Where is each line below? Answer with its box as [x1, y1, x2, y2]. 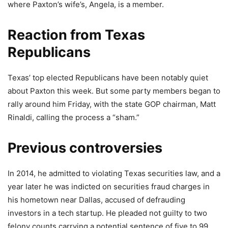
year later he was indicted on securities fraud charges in [8, 182, 210, 191]
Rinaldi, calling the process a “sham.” [8, 112, 139, 122]
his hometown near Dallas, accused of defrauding [8, 195, 185, 205]
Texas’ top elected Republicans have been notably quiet [8, 73, 208, 82]
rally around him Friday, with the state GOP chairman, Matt [8, 99, 216, 109]
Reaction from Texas [8, 26, 145, 43]
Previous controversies [8, 139, 162, 156]
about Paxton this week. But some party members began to [8, 86, 220, 96]
